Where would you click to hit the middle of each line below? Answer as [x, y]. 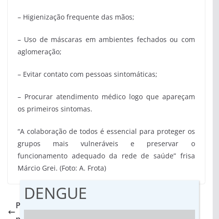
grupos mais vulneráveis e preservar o [106, 144]
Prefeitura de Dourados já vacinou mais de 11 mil [107, 206]
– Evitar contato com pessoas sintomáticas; [88, 74]
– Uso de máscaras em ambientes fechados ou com [106, 40]
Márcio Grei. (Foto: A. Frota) [62, 168]
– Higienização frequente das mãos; [76, 17]
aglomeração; [40, 52]
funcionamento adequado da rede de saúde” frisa [106, 156]
